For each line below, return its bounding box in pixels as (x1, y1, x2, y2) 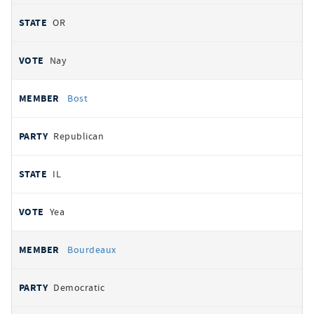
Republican (53, 130, 104, 142)
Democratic (53, 281, 105, 294)
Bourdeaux (67, 243, 116, 256)
